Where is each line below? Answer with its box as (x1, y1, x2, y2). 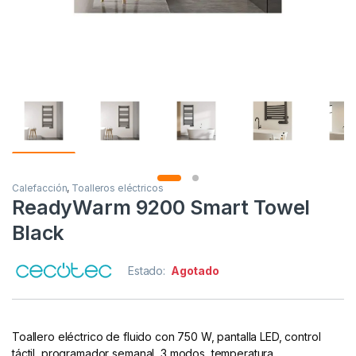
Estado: (128, 264, 168, 278)
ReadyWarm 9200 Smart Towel (12, 195, 311, 220)
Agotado (170, 264, 219, 278)
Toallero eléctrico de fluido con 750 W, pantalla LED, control (12, 330, 321, 344)
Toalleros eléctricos (72, 182, 164, 195)
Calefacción (12, 182, 68, 195)
